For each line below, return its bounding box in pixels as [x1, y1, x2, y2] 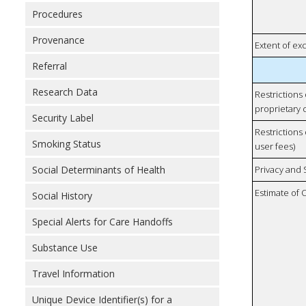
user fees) [255, 140, 296, 153]
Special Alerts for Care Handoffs [32, 215, 173, 228]
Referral [32, 59, 67, 72]
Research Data [32, 85, 98, 98]
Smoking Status [32, 137, 101, 150]
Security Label [32, 111, 94, 124]
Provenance [32, 33, 85, 46]
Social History [32, 189, 92, 202]
